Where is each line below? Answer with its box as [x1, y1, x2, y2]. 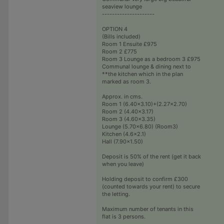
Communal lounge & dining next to [101, 62, 191, 70]
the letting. [101, 190, 130, 197]
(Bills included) [101, 32, 140, 40]
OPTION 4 [101, 25, 127, 32]
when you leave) [101, 160, 144, 167]
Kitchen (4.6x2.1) [101, 130, 146, 137]
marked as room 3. [101, 77, 151, 85]
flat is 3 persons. [101, 212, 145, 220]
